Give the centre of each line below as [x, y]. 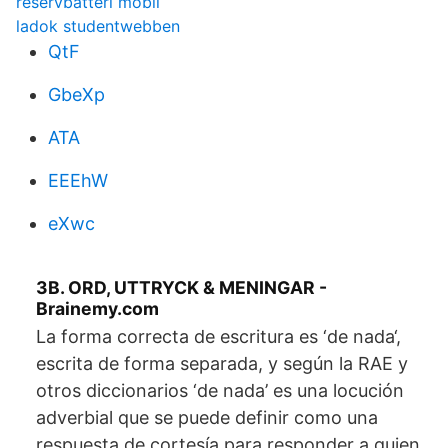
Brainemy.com [97, 308]
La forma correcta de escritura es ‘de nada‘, [218, 336]
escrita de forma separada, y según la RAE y [222, 363]
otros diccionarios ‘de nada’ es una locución [220, 390]
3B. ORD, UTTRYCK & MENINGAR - [181, 287]
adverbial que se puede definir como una [207, 417]
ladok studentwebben [98, 26]
